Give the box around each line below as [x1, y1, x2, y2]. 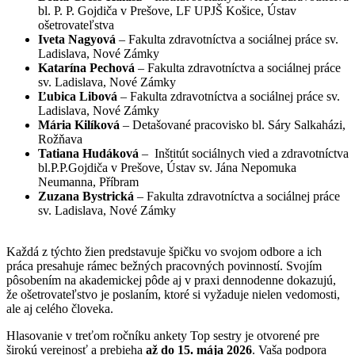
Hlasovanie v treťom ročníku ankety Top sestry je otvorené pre [6, 329, 319, 343]
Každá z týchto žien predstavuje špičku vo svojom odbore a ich [6, 245, 322, 259]
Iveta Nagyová [38, 32, 116, 47]
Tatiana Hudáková [38, 147, 139, 161]
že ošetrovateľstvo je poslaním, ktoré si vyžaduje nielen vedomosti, [6, 288, 340, 302]
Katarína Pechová [38, 61, 135, 75]
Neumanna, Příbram [38, 175, 139, 189]
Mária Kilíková [38, 118, 120, 132]
